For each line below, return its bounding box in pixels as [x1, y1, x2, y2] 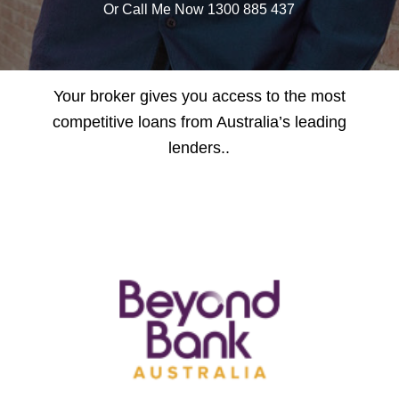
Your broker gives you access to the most [53, 86, 346, 105]
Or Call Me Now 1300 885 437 [103, 2, 296, 18]
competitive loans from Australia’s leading [52, 112, 346, 131]
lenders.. [168, 138, 231, 157]
